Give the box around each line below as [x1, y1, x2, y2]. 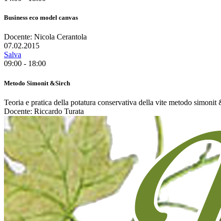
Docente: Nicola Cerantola [4, 33, 87, 41]
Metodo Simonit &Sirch [4, 79, 70, 87]
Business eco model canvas [4, 14, 78, 22]
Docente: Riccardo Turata [4, 107, 84, 115]
